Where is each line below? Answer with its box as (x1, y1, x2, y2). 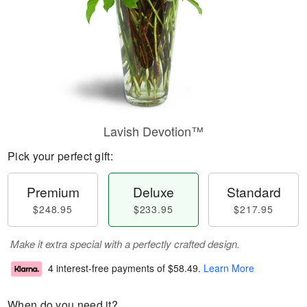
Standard (226, 182, 281, 201)
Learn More (204, 261, 254, 275)
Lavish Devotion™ (103, 122, 204, 140)
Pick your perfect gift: (8, 148, 113, 164)
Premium (26, 182, 79, 201)
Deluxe (132, 182, 174, 201)
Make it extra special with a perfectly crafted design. (10, 236, 240, 251)
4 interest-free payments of (48, 261, 168, 275)
